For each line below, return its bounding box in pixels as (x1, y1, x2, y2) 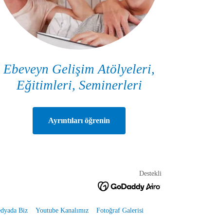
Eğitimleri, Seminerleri (16, 77, 142, 92)
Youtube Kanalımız (35, 206, 89, 214)
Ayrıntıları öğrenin (48, 116, 110, 125)
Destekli (139, 169, 162, 177)
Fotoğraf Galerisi (96, 206, 144, 214)
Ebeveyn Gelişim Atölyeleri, (3, 61, 155, 76)
